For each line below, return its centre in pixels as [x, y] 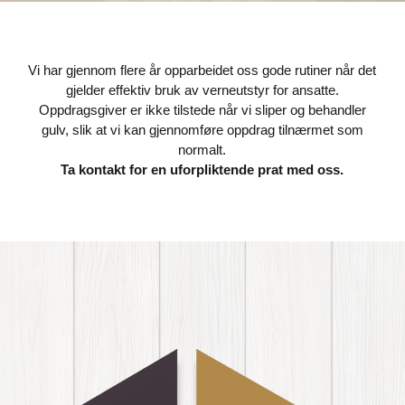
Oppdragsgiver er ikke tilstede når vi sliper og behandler [202, 110]
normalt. [202, 150]
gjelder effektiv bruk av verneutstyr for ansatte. [202, 90]
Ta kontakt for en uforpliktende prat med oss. [202, 170]
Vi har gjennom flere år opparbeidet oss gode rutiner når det [202, 70]
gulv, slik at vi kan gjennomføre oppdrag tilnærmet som [202, 130]
